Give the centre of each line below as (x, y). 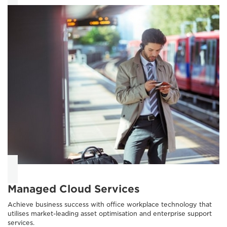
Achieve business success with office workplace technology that (110, 204)
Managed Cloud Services (74, 189)
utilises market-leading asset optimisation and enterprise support (110, 213)
